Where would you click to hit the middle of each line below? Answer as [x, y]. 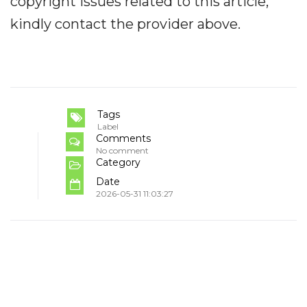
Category [118, 163]
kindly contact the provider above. [125, 24]
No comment [122, 151]
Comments [123, 139]
